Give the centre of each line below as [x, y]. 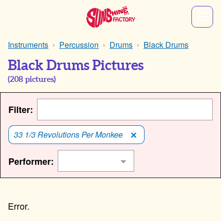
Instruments [28, 45]
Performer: [31, 162]
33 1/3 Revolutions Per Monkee [68, 135]
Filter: [21, 110]
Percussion [79, 45]
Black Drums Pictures [76, 66]
